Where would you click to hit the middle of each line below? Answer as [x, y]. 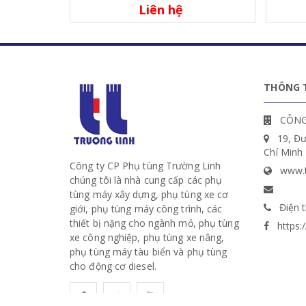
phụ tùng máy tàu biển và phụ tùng [149, 252]
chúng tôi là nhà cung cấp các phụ [146, 180]
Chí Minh [283, 152]
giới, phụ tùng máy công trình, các [146, 209]
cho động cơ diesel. [113, 266]
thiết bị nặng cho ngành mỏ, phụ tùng [154, 223]
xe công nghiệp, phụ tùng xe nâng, [147, 238]
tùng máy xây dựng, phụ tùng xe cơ [149, 195]
